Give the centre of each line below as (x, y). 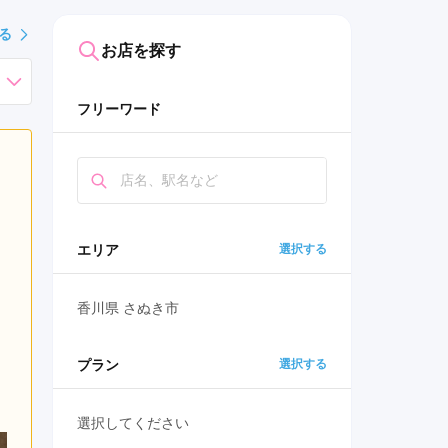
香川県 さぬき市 (128, 308)
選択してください (133, 423)
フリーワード (119, 109)
